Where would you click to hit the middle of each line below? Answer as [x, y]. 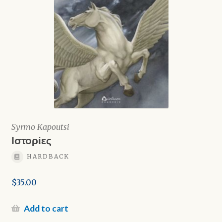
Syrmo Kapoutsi [40, 127]
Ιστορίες [31, 140]
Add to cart [46, 208]
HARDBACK [48, 157]
